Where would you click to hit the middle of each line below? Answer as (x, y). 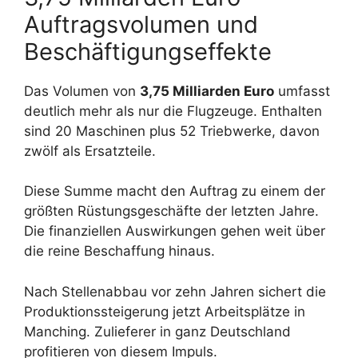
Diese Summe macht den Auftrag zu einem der (175, 191)
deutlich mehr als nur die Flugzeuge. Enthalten (173, 111)
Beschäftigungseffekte (148, 51)
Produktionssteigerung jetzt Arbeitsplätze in (165, 311)
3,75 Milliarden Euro (207, 91)
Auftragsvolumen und (141, 24)
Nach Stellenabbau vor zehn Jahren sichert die (175, 291)
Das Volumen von (82, 91)
